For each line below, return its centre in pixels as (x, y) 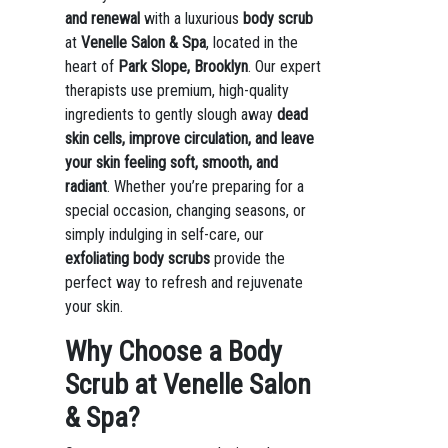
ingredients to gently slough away (170, 114)
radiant (85, 186)
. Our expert (284, 66)
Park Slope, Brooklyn (182, 66)
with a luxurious (191, 18)
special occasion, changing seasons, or (185, 210)
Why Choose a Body (173, 351)
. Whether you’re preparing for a (205, 186)
